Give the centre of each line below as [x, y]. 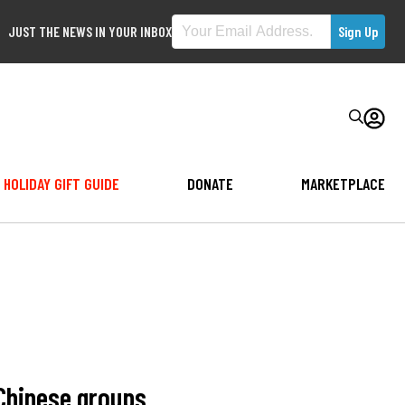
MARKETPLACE [343, 183]
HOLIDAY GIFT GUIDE [61, 183]
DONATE [210, 183]
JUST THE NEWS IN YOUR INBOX [90, 31]
